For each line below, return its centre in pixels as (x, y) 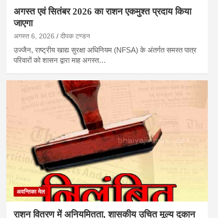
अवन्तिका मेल (30, 191)
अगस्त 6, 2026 (34, 36)
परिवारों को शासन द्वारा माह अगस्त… (60, 60)
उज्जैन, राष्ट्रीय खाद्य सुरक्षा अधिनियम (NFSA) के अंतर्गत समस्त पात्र (105, 50)
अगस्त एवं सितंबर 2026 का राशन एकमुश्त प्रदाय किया (102, 12)
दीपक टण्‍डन (75, 36)
